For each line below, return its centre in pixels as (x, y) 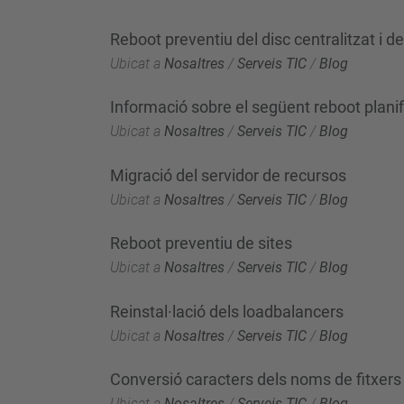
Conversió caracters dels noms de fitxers (256, 379)
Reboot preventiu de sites (201, 243)
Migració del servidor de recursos (228, 175)
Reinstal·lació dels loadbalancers (227, 311)
